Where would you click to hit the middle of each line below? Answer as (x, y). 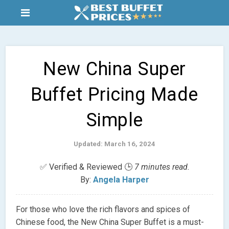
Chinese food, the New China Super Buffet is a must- (110, 222)
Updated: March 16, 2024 (114, 144)
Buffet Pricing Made (114, 95)
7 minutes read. (162, 167)
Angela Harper (121, 179)
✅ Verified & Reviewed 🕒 (87, 167)
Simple (114, 120)
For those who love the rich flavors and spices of (103, 209)
